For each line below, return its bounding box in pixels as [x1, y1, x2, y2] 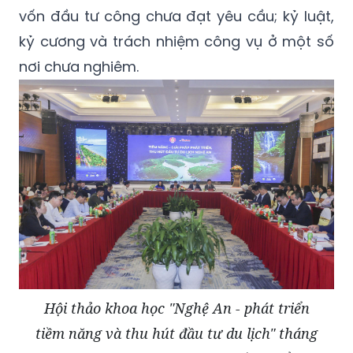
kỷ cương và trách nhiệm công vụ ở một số [19, 31, 334, 51]
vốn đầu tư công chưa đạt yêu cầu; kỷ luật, [19, 6, 334, 26]
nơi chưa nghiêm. [19, 56, 139, 76]
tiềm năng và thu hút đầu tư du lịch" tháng [35, 324, 318, 344]
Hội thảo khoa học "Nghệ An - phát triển [43, 299, 310, 318]
